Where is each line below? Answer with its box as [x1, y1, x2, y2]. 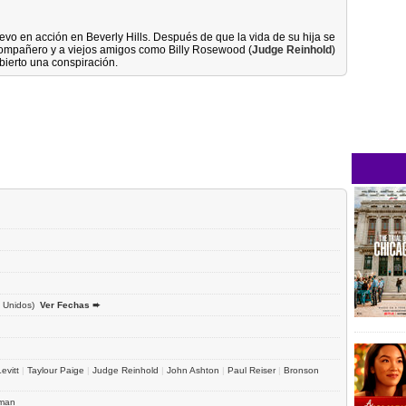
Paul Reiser [227, 364, 275, 375]
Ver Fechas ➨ [40, 299, 100, 310]
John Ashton [167, 364, 219, 375]
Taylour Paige [27, 364, 84, 375]
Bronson [284, 364, 319, 375]
